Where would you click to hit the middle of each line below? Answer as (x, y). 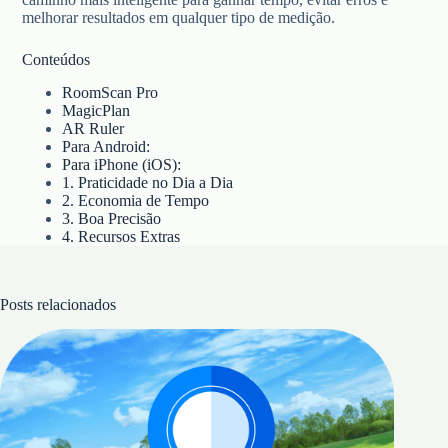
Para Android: (106, 146)
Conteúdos (56, 59)
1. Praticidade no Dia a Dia (148, 182)
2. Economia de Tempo (136, 200)
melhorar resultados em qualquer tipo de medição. (179, 17)
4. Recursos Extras (121, 236)
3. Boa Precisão (112, 218)
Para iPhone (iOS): (122, 164)
